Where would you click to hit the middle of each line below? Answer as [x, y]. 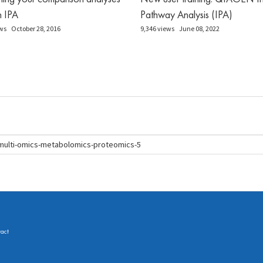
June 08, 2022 [199, 28]
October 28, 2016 [36, 28]
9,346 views [157, 28]
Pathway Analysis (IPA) [186, 14]
